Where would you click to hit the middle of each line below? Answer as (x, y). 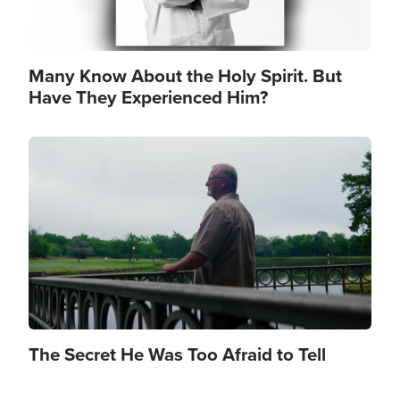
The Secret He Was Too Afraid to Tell (177, 354)
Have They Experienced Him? (148, 97)
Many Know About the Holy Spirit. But (185, 76)
